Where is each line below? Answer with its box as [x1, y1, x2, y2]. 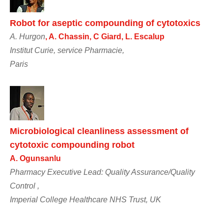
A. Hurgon [10, 32, 45, 41]
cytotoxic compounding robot [10, 139, 135, 150]
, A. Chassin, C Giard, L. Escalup [45, 32, 165, 41]
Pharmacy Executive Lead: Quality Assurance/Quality [10, 167, 195, 176]
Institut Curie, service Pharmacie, [10, 46, 124, 55]
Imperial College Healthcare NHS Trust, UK [10, 195, 161, 204]
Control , [10, 181, 39, 190]
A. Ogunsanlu [10, 154, 61, 163]
